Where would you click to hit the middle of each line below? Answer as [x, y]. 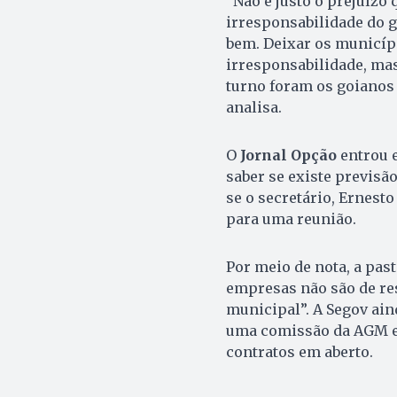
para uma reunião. [291, 218]
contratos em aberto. [299, 351]
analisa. [253, 107]
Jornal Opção [288, 155]
